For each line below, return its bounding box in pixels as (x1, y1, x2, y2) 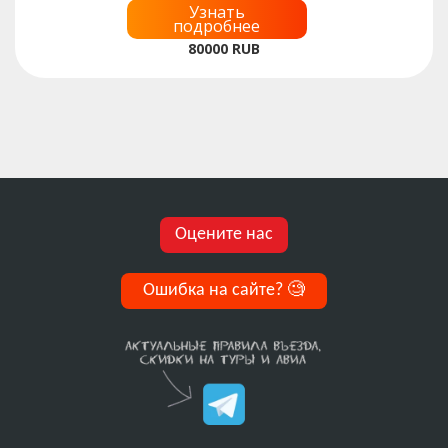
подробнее (173, 14, 260, 37)
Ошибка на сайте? (143, 280, 287, 300)
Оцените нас (175, 225, 273, 245)
